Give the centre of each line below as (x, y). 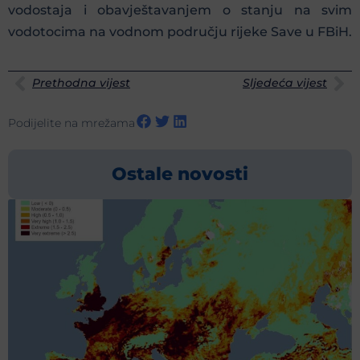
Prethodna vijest (81, 83)
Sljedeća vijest (285, 83)
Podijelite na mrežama (72, 123)
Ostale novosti (180, 174)
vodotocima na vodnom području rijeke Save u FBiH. (180, 32)
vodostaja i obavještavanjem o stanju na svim (180, 10)
